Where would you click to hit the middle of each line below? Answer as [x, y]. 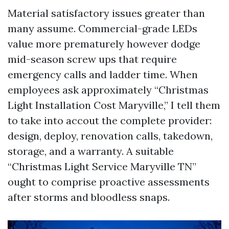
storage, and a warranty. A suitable [91, 151]
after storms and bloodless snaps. [89, 197]
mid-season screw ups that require [92, 59]
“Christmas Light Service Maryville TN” [102, 166]
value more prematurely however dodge [104, 44]
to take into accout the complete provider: [110, 120]
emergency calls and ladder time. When [103, 74]
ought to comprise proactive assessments [109, 182]
